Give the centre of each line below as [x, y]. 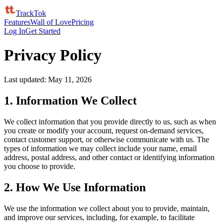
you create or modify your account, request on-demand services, [104, 130]
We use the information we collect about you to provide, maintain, [107, 208]
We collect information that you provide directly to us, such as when [110, 121]
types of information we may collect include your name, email [100, 148]
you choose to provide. [40, 166]
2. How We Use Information [75, 187]
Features [17, 22]
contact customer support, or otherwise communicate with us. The [107, 139]
